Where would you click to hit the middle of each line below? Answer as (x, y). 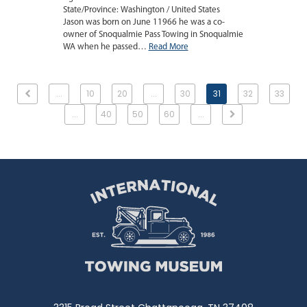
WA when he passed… (106, 47)
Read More (168, 47)
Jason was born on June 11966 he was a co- (144, 23)
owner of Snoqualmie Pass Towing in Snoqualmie (153, 35)
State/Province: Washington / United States (141, 10)
